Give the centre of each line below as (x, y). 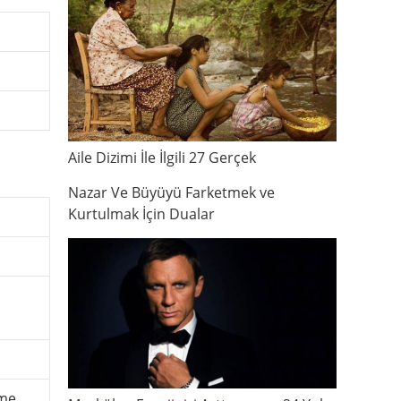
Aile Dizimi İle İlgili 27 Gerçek (162, 157)
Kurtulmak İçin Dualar (141, 213)
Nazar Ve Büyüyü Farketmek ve (171, 192)
